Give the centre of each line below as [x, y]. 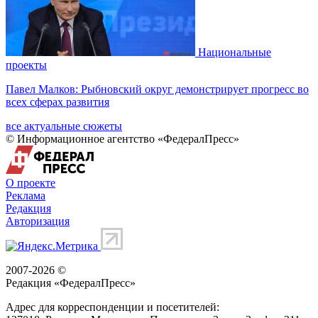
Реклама [26, 195]
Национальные [235, 52]
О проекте [31, 182]
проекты [26, 65]
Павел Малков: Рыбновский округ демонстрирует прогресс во [157, 89]
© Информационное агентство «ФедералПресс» [122, 138]
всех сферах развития [57, 102]
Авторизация [38, 221]
